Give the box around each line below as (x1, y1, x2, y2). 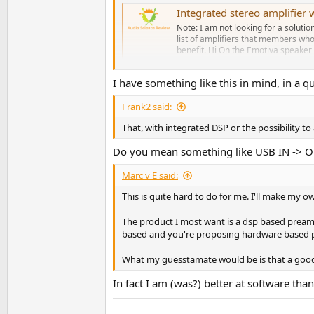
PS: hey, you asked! (122, 91, 201, 104)
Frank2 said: (122, 100, 172, 114)
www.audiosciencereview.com (187, 57, 304, 70)
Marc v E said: (122, 169, 178, 182)
